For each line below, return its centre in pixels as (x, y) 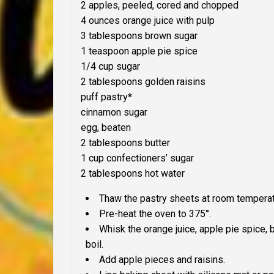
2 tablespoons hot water (133, 174)
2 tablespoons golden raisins (143, 82)
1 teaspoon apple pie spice (139, 51)
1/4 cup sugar (110, 67)
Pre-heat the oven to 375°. (155, 214)
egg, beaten (106, 128)
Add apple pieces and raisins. (162, 260)
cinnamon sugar (114, 113)
